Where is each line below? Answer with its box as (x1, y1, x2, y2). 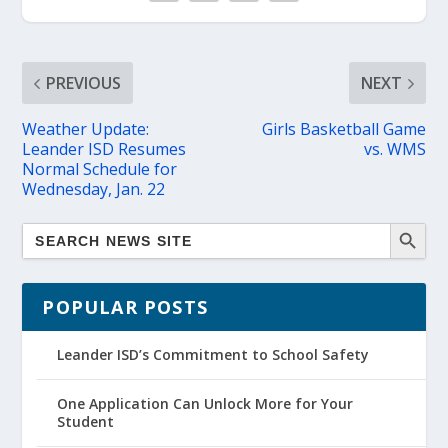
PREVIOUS (46, 72, 122, 94)
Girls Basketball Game (261, 118, 426, 140)
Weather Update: (22, 118, 150, 140)
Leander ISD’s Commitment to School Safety (57, 345, 370, 364)
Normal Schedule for (22, 158, 178, 180)
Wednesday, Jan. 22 (22, 178, 166, 200)
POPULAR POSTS (42, 295, 209, 319)
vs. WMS (363, 138, 426, 160)
